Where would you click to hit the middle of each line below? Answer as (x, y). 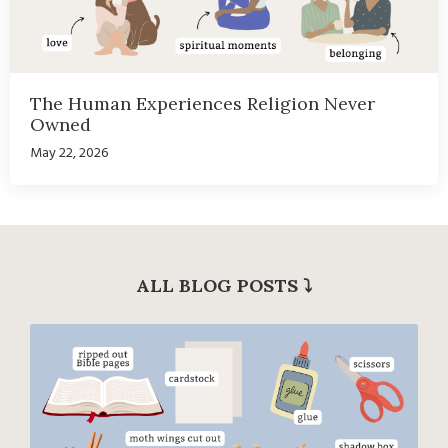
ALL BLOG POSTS (219, 286)
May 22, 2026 (69, 154)
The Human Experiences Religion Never (202, 104)
